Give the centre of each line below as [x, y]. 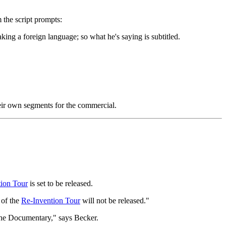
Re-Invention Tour [51, 201]
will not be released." [115, 201]
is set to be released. [60, 184]
